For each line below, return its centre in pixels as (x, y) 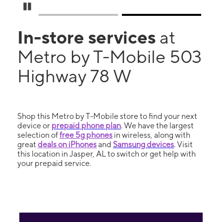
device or (34, 126)
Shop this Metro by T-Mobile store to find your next (107, 116)
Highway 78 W (74, 76)
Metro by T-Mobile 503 (110, 56)
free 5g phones (86, 135)
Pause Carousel (55, 6)
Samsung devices (143, 144)
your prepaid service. (54, 163)
